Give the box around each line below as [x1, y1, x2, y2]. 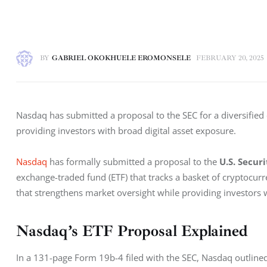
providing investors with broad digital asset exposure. [16, 124, 236, 136]
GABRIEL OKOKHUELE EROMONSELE [51, 53, 191, 63]
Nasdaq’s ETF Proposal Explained [16, 221, 248, 241]
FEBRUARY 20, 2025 [196, 53, 265, 63]
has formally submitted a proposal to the [47, 155, 219, 167]
